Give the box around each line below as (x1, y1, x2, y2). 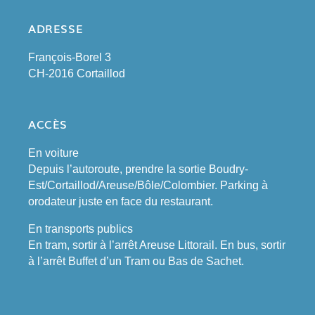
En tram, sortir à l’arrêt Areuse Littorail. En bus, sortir (28, 239, 285, 251)
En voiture (28, 147, 79, 159)
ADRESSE (28, 20, 84, 37)
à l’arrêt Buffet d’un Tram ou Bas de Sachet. (28, 255, 244, 267)
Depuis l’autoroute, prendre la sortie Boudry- (28, 163, 248, 175)
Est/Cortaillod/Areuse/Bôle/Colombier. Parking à (28, 179, 268, 191)
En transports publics (28, 223, 133, 235)
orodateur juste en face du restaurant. (28, 195, 213, 207)
